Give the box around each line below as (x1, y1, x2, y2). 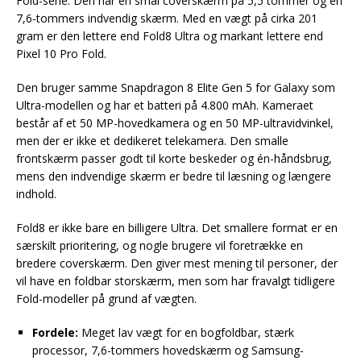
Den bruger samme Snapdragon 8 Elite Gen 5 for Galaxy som (16, 80, 335, 95)
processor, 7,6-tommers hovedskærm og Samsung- (32, 342, 304, 358)
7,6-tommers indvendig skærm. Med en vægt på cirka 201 (16, 10, 317, 26)
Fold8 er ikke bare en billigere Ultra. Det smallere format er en (16, 220, 338, 235)
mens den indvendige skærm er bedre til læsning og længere (16, 168, 331, 184)
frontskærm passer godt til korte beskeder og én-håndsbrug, (16, 151, 332, 166)
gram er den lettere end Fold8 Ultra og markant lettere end (16, 28, 323, 44)
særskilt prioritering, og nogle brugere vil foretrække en (16, 238, 303, 253)
